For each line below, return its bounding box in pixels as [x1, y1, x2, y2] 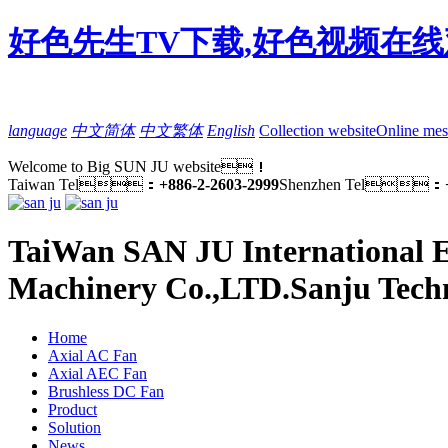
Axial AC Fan [48, 346, 137, 364]
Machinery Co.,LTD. [8, 270, 290, 307]
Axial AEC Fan [48, 364, 147, 382]
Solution [48, 418, 101, 436]
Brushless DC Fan [48, 382, 164, 400]
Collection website [259, 121, 376, 139]
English [207, 121, 255, 139]
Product [48, 400, 97, 418]
